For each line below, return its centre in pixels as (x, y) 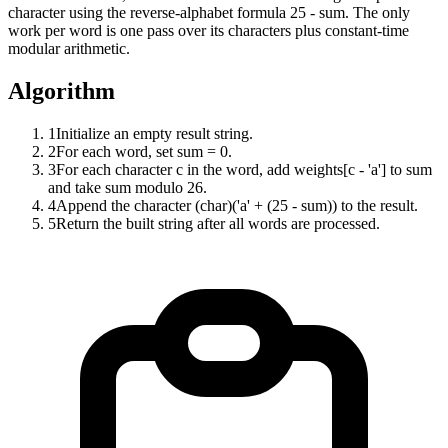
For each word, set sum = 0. (144, 152)
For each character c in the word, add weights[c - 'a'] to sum (244, 170)
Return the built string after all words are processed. (218, 224)
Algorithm (61, 91)
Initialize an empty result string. (154, 134)
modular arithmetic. (69, 49)
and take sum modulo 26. (127, 188)
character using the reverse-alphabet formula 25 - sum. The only (209, 13)
